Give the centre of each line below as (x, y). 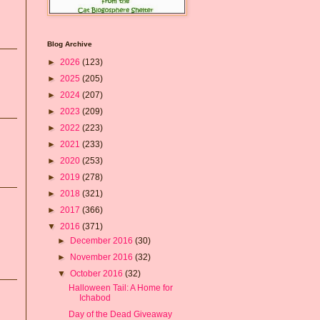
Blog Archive (70, 44)
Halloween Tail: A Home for (120, 287)
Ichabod (95, 297)
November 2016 (103, 257)
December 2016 (103, 240)
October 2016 (98, 273)
